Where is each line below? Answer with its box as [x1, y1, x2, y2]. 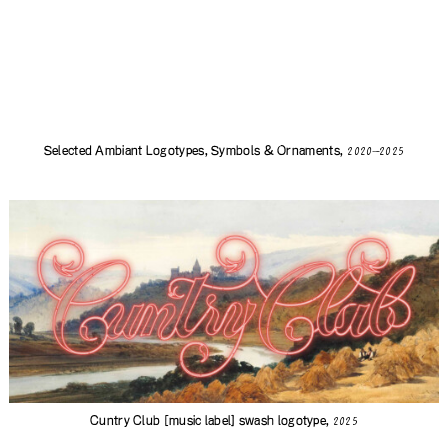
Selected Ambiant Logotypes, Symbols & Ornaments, [43, 145, 344, 158]
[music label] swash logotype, [160, 415, 333, 428]
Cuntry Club [90, 415, 161, 428]
